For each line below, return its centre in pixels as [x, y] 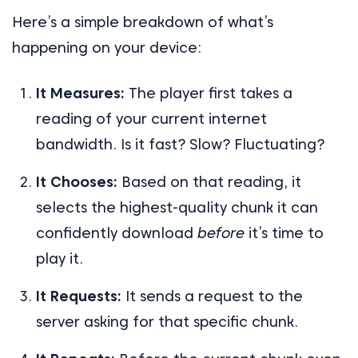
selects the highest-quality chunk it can [177, 207]
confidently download [117, 233]
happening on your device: [107, 47]
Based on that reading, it [209, 181]
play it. [60, 258]
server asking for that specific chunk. [167, 321]
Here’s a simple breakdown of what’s [143, 22]
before [221, 233]
